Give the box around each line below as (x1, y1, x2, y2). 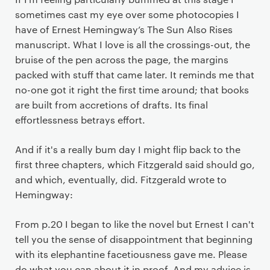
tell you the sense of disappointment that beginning (15, 232, 253, 245)
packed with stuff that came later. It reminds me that (15, 67, 254, 81)
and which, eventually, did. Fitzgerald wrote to (15, 172, 227, 186)
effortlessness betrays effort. (15, 113, 145, 126)
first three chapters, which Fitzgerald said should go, (15, 157, 255, 171)
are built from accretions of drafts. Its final (15, 98, 208, 111)
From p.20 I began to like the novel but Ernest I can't (15, 217, 254, 230)
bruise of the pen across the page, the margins (15, 52, 228, 66)
